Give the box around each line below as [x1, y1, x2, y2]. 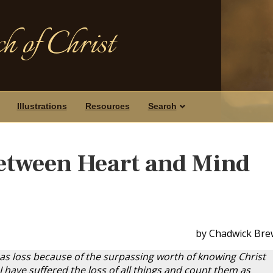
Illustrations [16, 101, 67, 111]
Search [147, 101, 177, 111]
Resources [85, 101, 130, 111]
